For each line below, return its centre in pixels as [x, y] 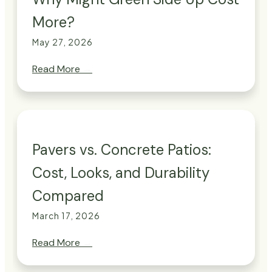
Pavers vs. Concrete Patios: [122, 150]
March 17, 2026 [66, 216]
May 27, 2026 [63, 42]
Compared [68, 196]
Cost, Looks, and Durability [121, 173]
